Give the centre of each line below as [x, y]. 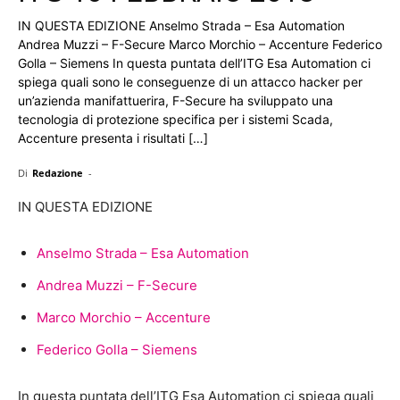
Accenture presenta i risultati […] [113, 137]
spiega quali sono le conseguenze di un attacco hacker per [190, 81]
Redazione [58, 172]
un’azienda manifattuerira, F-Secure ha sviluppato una [175, 100]
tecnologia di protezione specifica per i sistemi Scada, [175, 119]
